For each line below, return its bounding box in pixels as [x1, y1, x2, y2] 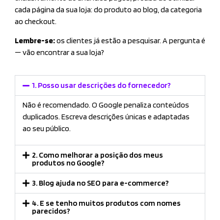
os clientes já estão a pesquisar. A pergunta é [55, 35, 205, 45]
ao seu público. [23, 123, 71, 133]
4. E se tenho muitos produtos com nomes [32, 198, 181, 208]
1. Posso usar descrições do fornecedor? [32, 80, 171, 90]
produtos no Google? [32, 158, 105, 168]
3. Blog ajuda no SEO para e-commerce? [32, 178, 169, 188]
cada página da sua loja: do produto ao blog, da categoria [15, 5, 202, 15]
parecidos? [32, 206, 71, 216]
